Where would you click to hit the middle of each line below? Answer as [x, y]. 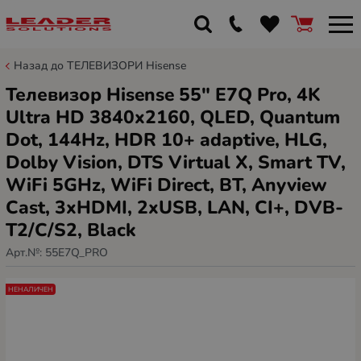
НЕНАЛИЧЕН [31, 290]
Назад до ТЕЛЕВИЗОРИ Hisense [100, 66]
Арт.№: [25, 252]
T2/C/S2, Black [71, 230]
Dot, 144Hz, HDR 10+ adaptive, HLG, [166, 140]
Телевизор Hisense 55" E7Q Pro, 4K [163, 95]
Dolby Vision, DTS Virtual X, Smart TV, [176, 162]
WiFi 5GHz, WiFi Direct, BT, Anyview [166, 185]
